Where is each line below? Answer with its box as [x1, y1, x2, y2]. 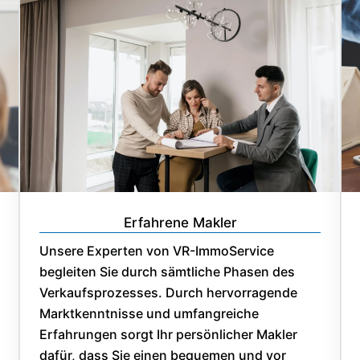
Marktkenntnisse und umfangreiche [39, 305, 259, 321]
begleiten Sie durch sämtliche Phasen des [39, 263, 295, 280]
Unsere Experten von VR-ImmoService [39, 242, 274, 259]
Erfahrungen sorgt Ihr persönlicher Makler [39, 325, 297, 342]
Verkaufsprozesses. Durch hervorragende [39, 284, 297, 301]
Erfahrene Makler [123, 214, 237, 231]
